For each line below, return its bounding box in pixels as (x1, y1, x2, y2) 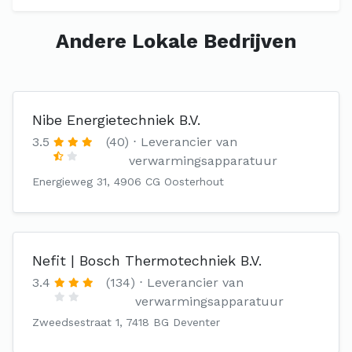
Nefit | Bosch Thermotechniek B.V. (32, 252, 262, 269)
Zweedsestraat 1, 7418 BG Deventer (32, 316, 220, 328)
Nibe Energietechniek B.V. (32, 112, 200, 128)
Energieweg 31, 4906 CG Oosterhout (32, 175, 224, 188)
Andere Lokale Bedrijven (56, 30, 296, 53)
